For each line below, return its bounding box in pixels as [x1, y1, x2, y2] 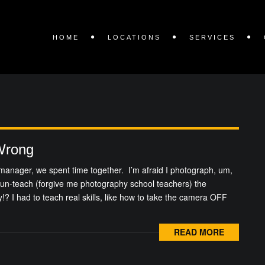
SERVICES [189, 34, 235, 41]
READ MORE [174, 226, 224, 238]
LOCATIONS [108, 34, 161, 41]
